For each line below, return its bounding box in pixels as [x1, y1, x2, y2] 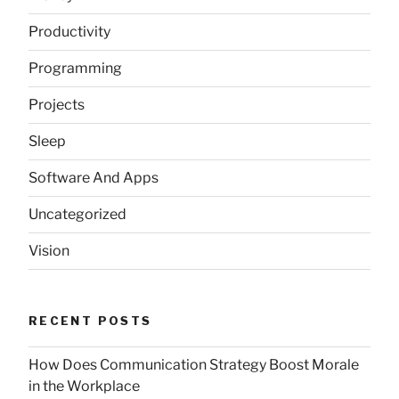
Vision [28, 242, 69, 260]
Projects [28, 96, 85, 114]
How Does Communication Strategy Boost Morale [28, 355, 359, 373]
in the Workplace [28, 377, 140, 395]
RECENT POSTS [28, 313, 152, 329]
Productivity [28, 23, 110, 41]
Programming [28, 60, 122, 77]
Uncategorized [28, 206, 126, 224]
